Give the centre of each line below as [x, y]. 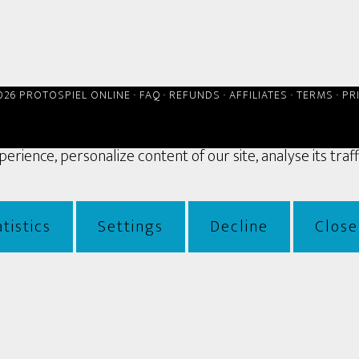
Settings [131, 226]
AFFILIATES [258, 95]
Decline [239, 226]
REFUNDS [195, 95]
